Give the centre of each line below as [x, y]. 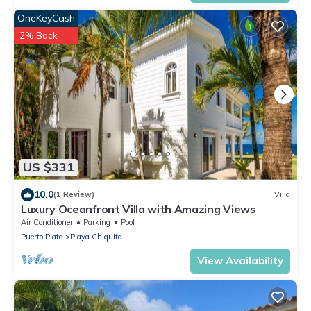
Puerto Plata [42, 236]
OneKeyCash [46, 18]
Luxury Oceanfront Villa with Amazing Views [138, 209]
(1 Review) [74, 195]
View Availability [240, 260]
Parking [97, 222]
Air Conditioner [47, 222]
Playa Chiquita [96, 236]
